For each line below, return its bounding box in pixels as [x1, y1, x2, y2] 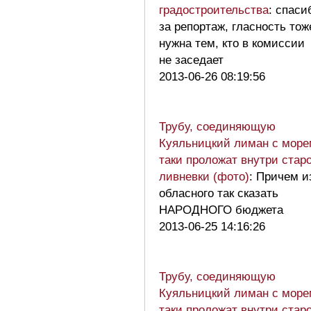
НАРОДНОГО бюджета [159, 203, 283, 217]
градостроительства [159, 3, 269, 17]
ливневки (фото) [159, 169, 249, 183]
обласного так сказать [159, 186, 278, 200]
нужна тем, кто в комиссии [159, 36, 305, 50]
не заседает [159, 53, 230, 67]
